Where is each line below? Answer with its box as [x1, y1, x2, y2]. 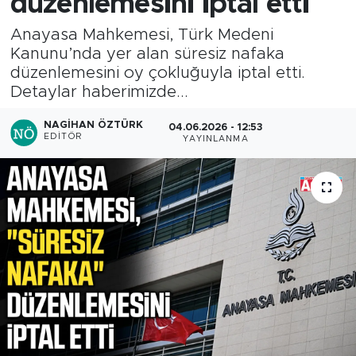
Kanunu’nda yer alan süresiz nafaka [10, 45, 284, 62]
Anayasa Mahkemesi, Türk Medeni [10, 26, 273, 43]
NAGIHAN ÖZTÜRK [44, 120, 144, 131]
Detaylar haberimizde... [10, 83, 188, 100]
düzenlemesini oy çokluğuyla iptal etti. [10, 64, 305, 81]
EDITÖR [44, 133, 82, 141]
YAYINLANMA [182, 134, 249, 143]
